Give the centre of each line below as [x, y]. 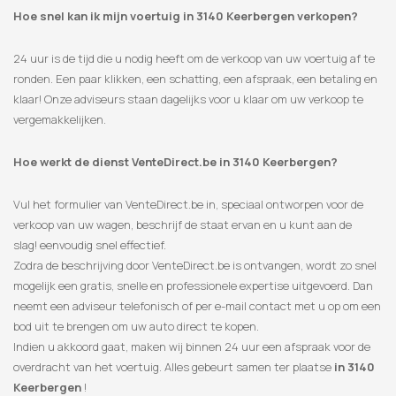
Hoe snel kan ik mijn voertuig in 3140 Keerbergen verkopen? [186, 16]
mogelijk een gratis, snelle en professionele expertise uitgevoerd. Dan [193, 286]
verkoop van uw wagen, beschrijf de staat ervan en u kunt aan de [183, 225]
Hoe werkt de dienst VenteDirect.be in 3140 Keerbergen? [175, 162]
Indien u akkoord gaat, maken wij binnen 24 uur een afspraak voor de [192, 347]
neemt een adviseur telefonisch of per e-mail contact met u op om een [197, 306]
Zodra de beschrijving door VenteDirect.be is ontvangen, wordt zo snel [195, 266]
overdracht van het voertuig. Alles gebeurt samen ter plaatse [174, 367]
